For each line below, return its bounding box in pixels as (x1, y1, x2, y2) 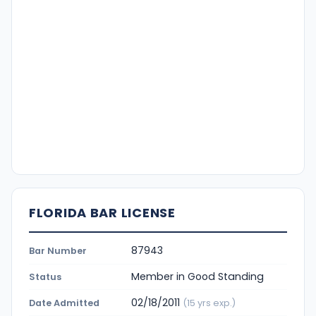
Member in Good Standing (131, 269, 264, 284)
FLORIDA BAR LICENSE (29, 203, 176, 221)
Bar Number (29, 245, 87, 257)
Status (29, 271, 61, 283)
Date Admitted (29, 296, 99, 309)
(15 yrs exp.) (183, 296, 236, 309)
